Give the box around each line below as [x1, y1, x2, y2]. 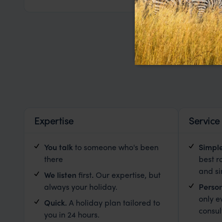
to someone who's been [73, 141, 159, 153]
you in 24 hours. [44, 209, 100, 220]
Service [189, 113, 220, 127]
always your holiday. [44, 181, 117, 192]
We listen [44, 169, 76, 180]
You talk [44, 141, 73, 153]
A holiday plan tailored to [67, 197, 160, 208]
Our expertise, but [94, 169, 161, 180]
